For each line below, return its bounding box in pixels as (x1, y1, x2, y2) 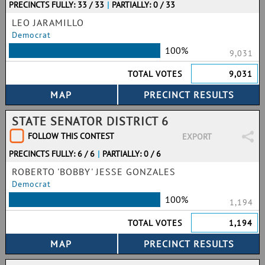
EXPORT (182, 131, 212, 142)
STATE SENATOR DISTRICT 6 (12, 114, 169, 129)
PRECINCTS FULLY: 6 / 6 (9, 148, 95, 159)
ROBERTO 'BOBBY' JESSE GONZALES (12, 166, 176, 177)
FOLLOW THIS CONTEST (28, 131, 114, 141)
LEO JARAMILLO (12, 17, 84, 28)
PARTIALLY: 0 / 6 (102, 148, 161, 159)
